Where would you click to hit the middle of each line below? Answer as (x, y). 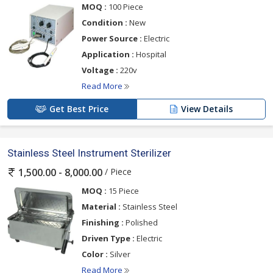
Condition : (105, 22)
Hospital (150, 54)
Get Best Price (79, 108)
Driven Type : (108, 238)
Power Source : (112, 38)
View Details (207, 108)
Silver (119, 254)
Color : (95, 254)
